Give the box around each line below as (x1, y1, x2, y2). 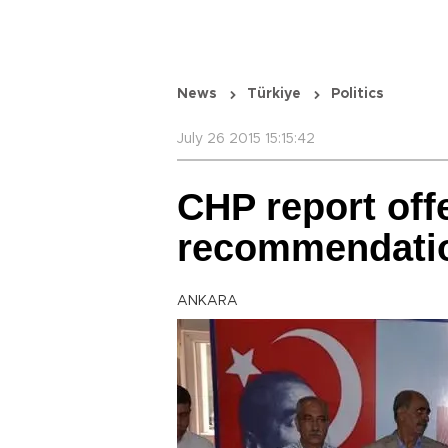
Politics (331, 87, 384, 101)
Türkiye (247, 87, 301, 101)
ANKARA (177, 294, 238, 308)
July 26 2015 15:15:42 (177, 132, 315, 146)
